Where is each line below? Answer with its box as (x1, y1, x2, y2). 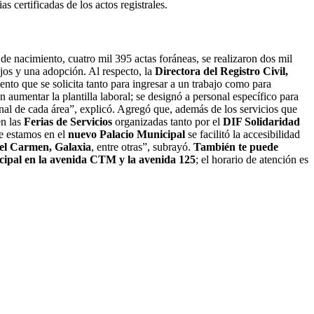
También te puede (193, 141, 278, 153)
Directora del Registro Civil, (155, 65, 288, 78)
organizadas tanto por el (112, 116, 223, 128)
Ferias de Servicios (24, 116, 112, 128)
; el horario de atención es (196, 153, 308, 166)
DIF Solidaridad (223, 116, 300, 128)
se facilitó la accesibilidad (185, 128, 300, 141)
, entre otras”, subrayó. (91, 141, 193, 153)
